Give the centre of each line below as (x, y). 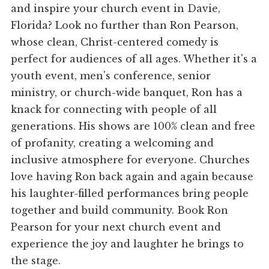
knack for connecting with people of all (114, 110)
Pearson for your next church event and (116, 227)
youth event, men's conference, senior (111, 76)
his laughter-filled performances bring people (130, 194)
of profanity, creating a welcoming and (113, 143)
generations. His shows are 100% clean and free (133, 126)
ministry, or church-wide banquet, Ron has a (127, 93)
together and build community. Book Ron (120, 210)
